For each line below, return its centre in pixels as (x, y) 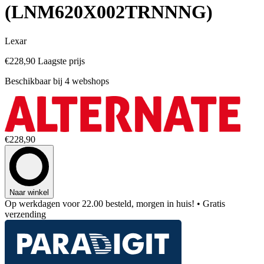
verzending (25, 214)
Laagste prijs (61, 61)
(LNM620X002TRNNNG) (109, 12)
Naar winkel (29, 192)
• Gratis (211, 203)
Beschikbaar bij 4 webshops (57, 81)
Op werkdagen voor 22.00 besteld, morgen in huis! (100, 203)
